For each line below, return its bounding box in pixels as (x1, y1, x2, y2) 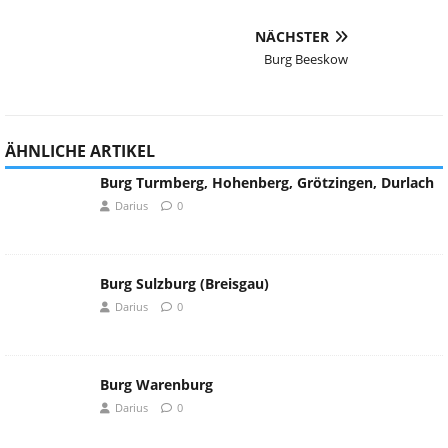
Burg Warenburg (100, 375, 213, 395)
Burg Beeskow (264, 50, 348, 69)
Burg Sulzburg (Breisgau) (100, 274, 269, 294)
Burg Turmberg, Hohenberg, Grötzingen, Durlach (100, 173, 434, 193)
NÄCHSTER (255, 27, 329, 47)
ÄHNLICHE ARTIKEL (5, 140, 155, 163)
